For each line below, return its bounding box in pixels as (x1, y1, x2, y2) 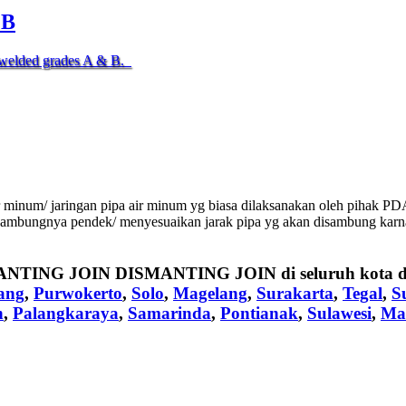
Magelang (173, 283, 247, 303)
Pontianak (220, 303, 298, 323)
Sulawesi (307, 303, 372, 323)
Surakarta (256, 283, 333, 303)
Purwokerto (34, 283, 122, 303)
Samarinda (128, 303, 211, 323)
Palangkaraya (13, 303, 119, 323)
